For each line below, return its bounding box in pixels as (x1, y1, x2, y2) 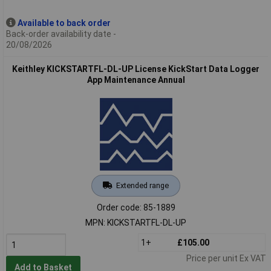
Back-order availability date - (5, 28, 116, 39)
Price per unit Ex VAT (186, 253, 266, 263)
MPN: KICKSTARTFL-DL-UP (85, 217, 186, 227)
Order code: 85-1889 (96, 202, 175, 212)
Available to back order (17, 18, 111, 28)
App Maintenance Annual (87, 74, 185, 85)
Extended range (116, 180, 169, 190)
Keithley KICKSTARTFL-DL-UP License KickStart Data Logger (12, 64, 260, 74)
